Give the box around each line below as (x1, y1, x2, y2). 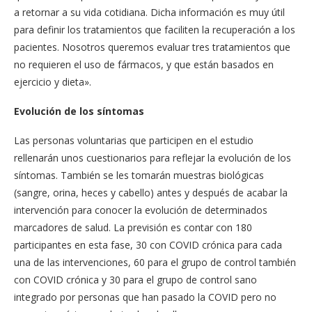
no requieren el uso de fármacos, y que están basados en (14, 58, 274, 71)
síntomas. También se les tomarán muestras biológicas (14, 169, 264, 182)
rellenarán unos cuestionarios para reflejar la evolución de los (14, 151, 291, 164)
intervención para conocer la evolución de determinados (14, 203, 267, 217)
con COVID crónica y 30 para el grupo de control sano (14, 273, 257, 286)
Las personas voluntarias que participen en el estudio (14, 134, 253, 147)
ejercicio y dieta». (14, 75, 91, 88)
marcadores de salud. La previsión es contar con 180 (14, 221, 252, 234)
